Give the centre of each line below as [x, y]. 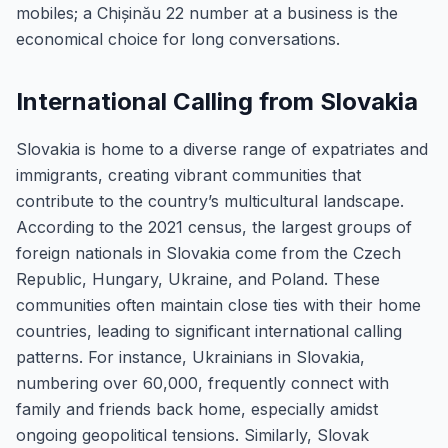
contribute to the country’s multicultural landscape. [210, 201]
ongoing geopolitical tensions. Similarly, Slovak [192, 435]
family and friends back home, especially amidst [197, 409]
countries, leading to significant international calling [209, 331]
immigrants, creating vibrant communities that [188, 175]
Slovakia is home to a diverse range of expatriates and [222, 149]
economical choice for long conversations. [178, 39]
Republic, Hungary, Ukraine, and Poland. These [198, 279]
